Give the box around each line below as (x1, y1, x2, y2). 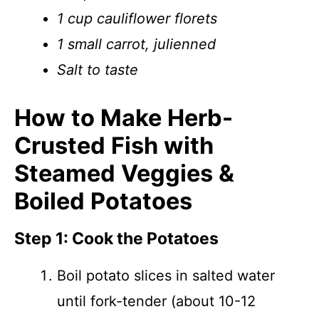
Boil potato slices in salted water (57, 267, 275, 284)
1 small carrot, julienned (57, 36, 216, 53)
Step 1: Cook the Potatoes (14, 229, 219, 249)
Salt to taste (57, 61, 138, 78)
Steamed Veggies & (14, 159, 234, 187)
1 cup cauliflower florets (57, 10, 217, 27)
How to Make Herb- (14, 104, 233, 132)
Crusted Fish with (14, 132, 214, 159)
